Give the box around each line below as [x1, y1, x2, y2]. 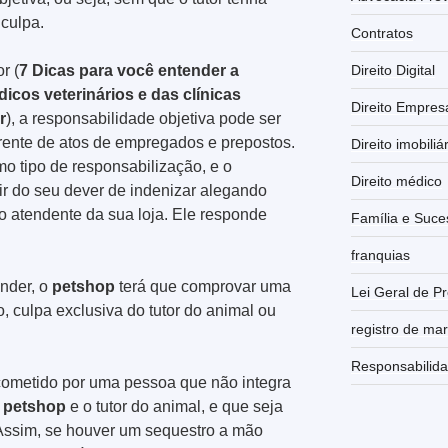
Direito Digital [350, 61, 435, 78]
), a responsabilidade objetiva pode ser [6, 110, 281, 128]
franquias [350, 246, 410, 263]
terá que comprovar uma [115, 278, 291, 296]
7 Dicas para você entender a [19, 62, 239, 80]
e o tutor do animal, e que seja [66, 398, 283, 416]
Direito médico [350, 172, 442, 189]
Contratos [350, 24, 413, 41]
